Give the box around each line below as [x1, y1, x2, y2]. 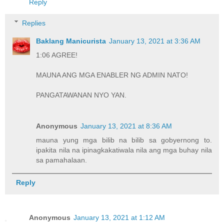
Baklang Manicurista [36, 36, 106, 45]
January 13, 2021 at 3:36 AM [109, 36, 201, 45]
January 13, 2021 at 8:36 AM [80, 121, 172, 130]
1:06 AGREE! [36, 50, 78, 59]
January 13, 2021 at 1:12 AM [73, 213, 165, 221]
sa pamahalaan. [36, 155, 87, 164]
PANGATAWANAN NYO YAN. [36, 90, 127, 99]
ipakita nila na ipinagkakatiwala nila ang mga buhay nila [36, 145, 212, 154]
